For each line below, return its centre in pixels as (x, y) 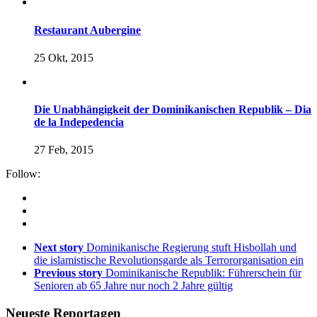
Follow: (23, 174)
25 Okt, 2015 (64, 57)
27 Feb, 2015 (64, 150)
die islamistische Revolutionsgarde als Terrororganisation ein (169, 260)
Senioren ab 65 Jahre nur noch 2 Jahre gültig (133, 286)
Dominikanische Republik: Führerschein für (203, 273)
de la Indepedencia (79, 122)
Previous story (68, 273)
